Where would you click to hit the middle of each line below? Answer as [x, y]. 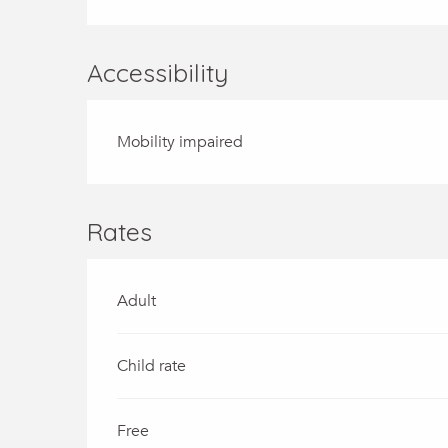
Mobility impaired [180, 141]
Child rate [152, 365]
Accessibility [158, 72]
